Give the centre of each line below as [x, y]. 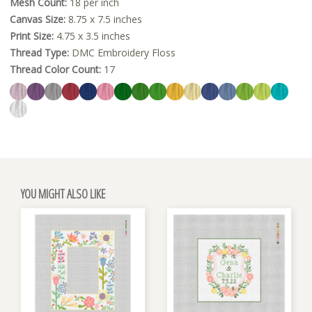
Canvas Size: [38, 19]
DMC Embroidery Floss [122, 52]
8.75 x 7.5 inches [104, 19]
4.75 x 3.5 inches [92, 36]
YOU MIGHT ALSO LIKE [63, 193]
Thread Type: [39, 52]
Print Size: [32, 36]
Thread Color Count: [55, 69]
